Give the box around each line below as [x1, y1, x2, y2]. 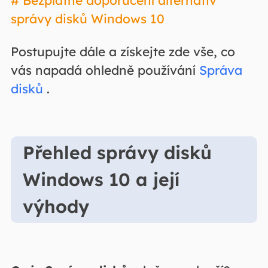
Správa [199, 62, 242, 78]
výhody [22, 195, 89, 218]
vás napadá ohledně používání [10, 62, 199, 78]
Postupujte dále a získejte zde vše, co [10, 44, 235, 60]
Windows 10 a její [22, 168, 179, 191]
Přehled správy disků [22, 141, 212, 165]
